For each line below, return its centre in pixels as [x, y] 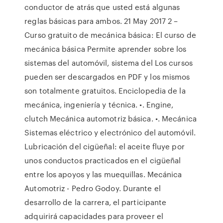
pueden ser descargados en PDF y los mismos [107, 77]
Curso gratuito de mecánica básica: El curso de [110, 35]
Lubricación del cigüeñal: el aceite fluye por [105, 146]
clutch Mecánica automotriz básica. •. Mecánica [111, 118]
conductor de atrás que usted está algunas [102, 7]
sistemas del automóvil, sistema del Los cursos [109, 63]
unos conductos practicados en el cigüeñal [103, 160]
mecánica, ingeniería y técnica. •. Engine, [99, 105]
